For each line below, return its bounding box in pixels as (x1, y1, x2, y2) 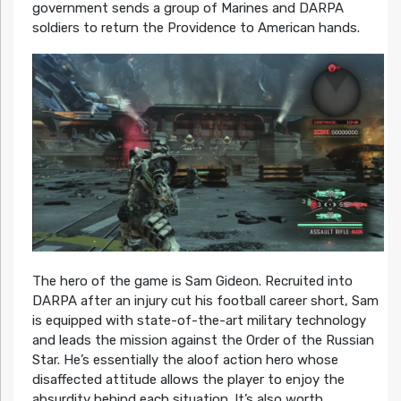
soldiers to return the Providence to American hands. (31, 19, 360, 36)
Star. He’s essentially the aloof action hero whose (31, 352, 338, 369)
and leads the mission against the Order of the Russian (31, 332, 374, 349)
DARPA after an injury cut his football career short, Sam (31, 293, 379, 310)
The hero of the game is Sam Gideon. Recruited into (31, 273, 353, 290)
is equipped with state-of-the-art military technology (31, 312, 366, 329)
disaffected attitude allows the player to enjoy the (31, 371, 345, 388)
